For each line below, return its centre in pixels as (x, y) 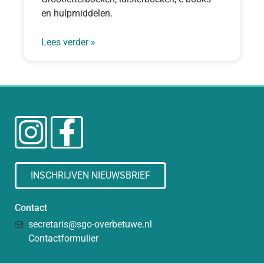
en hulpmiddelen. (77, 13)
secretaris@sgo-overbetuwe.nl (90, 224)
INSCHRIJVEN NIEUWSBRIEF (90, 175)
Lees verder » (68, 42)
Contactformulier (63, 238)
